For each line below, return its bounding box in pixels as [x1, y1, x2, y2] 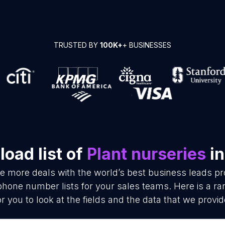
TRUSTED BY [54, 41, 100, 49]
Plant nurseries [86, 144, 206, 164]
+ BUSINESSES [123, 41, 171, 49]
